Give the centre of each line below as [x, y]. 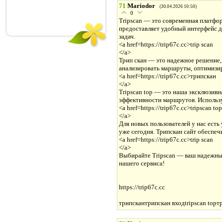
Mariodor [141, 6]
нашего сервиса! [142, 164]
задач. [127, 37]
